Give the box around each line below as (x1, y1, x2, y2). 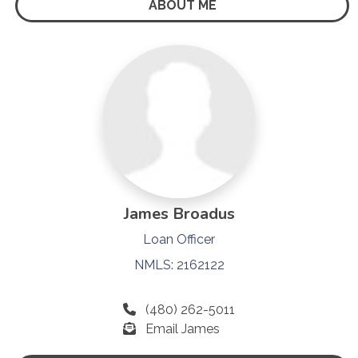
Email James (145, 320, 220, 336)
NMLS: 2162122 (133, 257, 225, 272)
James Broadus (123, 202, 235, 225)
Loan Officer (143, 231, 215, 247)
